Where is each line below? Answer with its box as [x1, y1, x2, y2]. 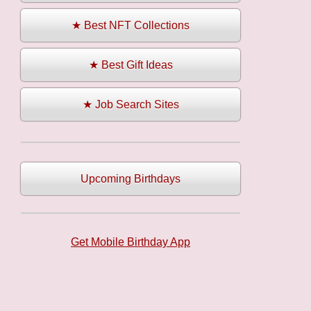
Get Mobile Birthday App [71, 236, 190, 249]
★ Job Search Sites [82, 99, 179, 111]
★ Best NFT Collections [72, 19, 190, 32]
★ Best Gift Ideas [88, 59, 173, 72]
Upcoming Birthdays [81, 173, 180, 185]
